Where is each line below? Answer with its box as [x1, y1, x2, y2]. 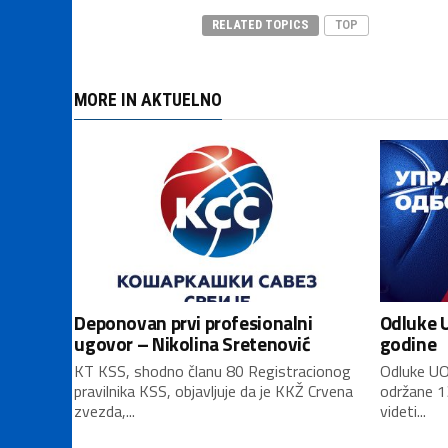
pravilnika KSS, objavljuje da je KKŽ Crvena [74, 379, 354, 403]
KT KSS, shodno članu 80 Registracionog [74, 359, 352, 383]
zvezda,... [74, 399, 136, 423]
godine [379, 329, 437, 358]
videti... [379, 399, 426, 423]
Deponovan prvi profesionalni [74, 308, 313, 337]
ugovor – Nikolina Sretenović [74, 329, 311, 358]
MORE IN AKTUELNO [74, 90, 223, 110]
